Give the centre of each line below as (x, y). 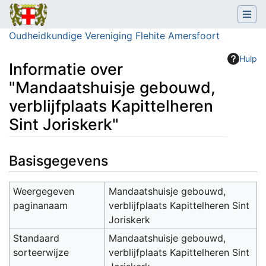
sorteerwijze (41, 253)
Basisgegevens (58, 161)
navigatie (66, 153)
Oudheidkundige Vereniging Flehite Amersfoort (114, 36)
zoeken (108, 153)
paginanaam (41, 206)
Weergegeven (44, 191)
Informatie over (66, 69)
